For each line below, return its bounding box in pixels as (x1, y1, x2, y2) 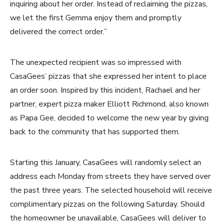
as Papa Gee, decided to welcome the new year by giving (10, 112, 209, 123)
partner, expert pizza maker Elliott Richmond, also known (10, 98, 209, 110)
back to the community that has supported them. (10, 126, 180, 137)
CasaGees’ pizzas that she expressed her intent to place (10, 70, 207, 82)
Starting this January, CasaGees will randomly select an (10, 157, 201, 168)
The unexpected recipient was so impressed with (10, 56, 181, 68)
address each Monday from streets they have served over (10, 170, 211, 182)
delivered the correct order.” (10, 26, 107, 37)
